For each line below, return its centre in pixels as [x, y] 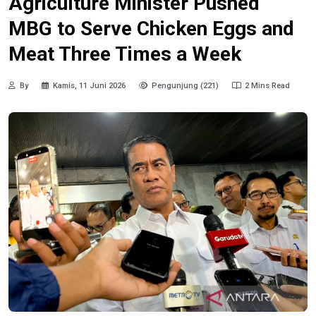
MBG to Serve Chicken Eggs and [151, 28]
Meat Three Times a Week [125, 54]
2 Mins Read [267, 86]
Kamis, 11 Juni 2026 [89, 86]
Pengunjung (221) [185, 86]
